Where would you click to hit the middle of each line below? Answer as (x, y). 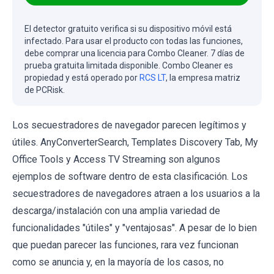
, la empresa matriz (203, 77)
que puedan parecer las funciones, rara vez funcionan (125, 245)
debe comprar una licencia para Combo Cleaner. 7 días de (135, 53)
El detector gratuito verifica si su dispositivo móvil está (128, 28)
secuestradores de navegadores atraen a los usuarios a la (136, 193)
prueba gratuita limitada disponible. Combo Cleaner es (129, 65)
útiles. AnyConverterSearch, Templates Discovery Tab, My (135, 142)
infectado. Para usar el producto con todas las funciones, (134, 41)
